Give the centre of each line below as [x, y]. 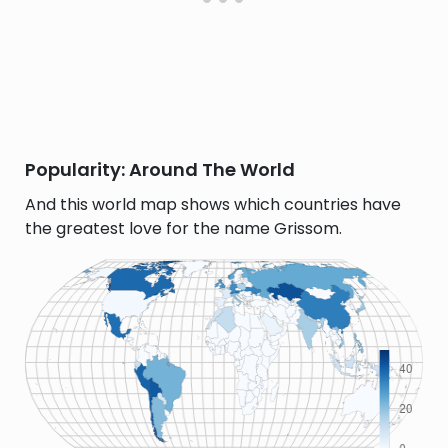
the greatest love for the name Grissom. [183, 228]
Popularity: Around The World [160, 169]
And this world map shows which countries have [213, 204]
